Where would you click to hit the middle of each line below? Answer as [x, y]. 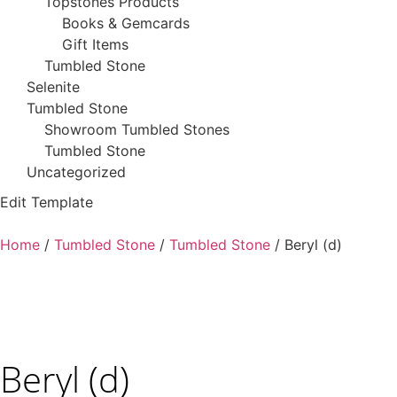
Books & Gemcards [126, 23]
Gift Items [95, 44]
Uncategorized [76, 171]
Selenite [53, 86]
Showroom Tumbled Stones [137, 129]
